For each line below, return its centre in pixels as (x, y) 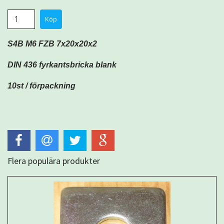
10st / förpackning (41, 85)
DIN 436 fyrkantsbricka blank (62, 64)
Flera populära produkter (54, 160)
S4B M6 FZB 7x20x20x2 (53, 43)
